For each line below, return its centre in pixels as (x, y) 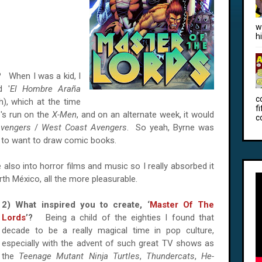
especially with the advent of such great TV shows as (108, 243)
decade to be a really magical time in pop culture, (108, 230)
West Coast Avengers (84, 127)
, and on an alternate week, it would (145, 115)
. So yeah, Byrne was (170, 127)
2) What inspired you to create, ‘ (76, 205)
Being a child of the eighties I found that (130, 218)
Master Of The (182, 205)
